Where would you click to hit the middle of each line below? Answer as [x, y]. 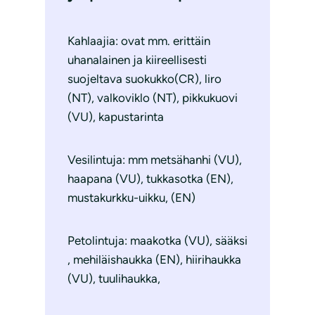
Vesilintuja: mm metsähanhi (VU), [155, 160]
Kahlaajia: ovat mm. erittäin [139, 41]
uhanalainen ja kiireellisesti [137, 60]
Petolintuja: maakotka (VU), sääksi [157, 241]
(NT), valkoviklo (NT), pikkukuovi [153, 98]
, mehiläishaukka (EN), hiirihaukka [154, 260]
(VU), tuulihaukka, [114, 279]
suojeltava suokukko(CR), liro [144, 79]
